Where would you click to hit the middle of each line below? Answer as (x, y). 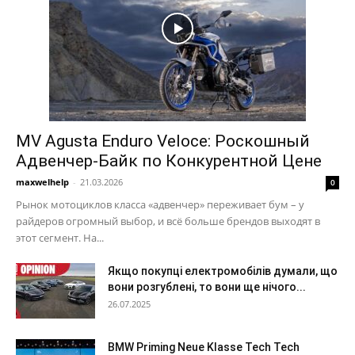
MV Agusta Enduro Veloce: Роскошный (163, 141)
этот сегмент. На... (60, 238)
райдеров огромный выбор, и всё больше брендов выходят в (168, 221)
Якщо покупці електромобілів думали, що (223, 271)
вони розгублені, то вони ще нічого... (207, 287)
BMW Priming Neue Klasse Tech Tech (204, 347)
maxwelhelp (42, 182)
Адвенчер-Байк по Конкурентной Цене (169, 161)
